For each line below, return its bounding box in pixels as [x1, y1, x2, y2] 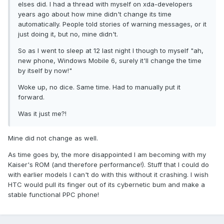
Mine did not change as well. [8, 134, 98, 142]
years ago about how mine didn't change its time [18, 10, 171, 18]
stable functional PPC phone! [8, 190, 99, 199]
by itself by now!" [18, 66, 72, 75]
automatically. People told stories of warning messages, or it [18, 20, 206, 28]
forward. [18, 93, 44, 101]
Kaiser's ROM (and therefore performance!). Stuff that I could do [8, 160, 209, 169]
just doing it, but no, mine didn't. [18, 30, 118, 38]
